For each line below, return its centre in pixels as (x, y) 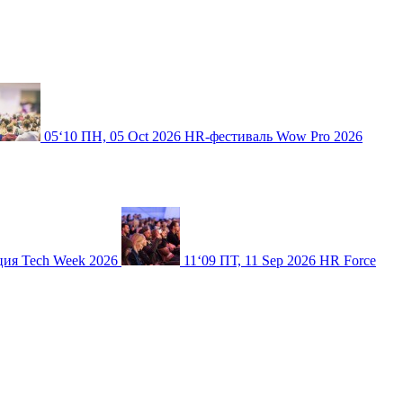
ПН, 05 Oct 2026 (133, 136)
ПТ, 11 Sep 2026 (269, 260)
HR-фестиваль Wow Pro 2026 (273, 136)
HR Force (348, 260)
